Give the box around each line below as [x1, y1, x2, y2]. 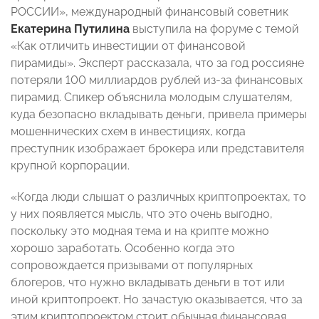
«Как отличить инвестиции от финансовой [11, 39, 246, 53]
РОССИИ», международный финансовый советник [11, 5, 288, 19]
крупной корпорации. [11, 159, 130, 173]
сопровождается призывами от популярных [11, 258, 253, 273]
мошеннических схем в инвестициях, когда [11, 125, 246, 139]
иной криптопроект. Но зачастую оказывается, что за [11, 293, 303, 307]
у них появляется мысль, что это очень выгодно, [11, 207, 273, 221]
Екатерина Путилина [11, 22, 130, 36]
